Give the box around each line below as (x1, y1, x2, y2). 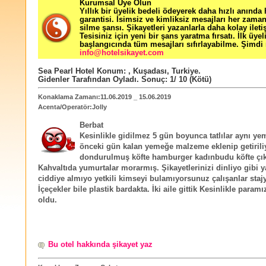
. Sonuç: (137, 75, 170, 84)
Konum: (94, 67, 128, 75)
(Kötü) (187, 75, 211, 84)
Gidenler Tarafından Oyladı (38, 75, 137, 84)
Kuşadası (133, 67, 167, 75)
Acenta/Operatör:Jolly (38, 103, 107, 110)
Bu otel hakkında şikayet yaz (48, 240, 153, 249)
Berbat (80, 121, 103, 130)
